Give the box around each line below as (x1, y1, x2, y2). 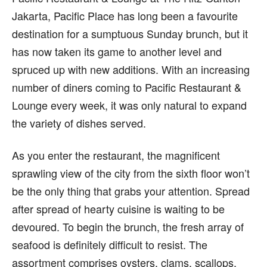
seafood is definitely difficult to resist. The (12, 237, 207, 252)
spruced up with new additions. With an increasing (12, 61, 250, 77)
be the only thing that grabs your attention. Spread (12, 183, 250, 198)
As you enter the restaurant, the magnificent (12, 147, 220, 163)
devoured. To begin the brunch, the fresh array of (12, 219, 244, 234)
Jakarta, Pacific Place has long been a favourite (12, 8, 238, 23)
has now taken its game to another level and (12, 44, 222, 59)
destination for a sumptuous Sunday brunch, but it (12, 26, 248, 41)
